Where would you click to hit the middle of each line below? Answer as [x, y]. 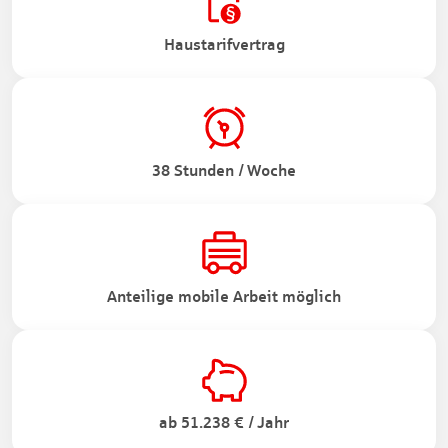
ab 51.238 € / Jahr [224, 422]
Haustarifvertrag [224, 44]
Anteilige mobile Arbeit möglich [224, 296]
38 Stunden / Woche [224, 170]
